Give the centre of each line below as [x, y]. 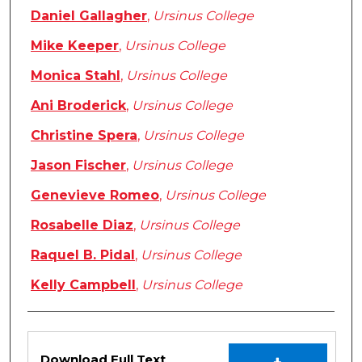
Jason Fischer [78, 165]
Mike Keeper [75, 45]
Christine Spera [84, 135]
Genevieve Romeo [95, 195]
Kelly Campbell [83, 284]
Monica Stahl [76, 75]
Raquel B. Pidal [83, 255]
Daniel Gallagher [89, 15]
